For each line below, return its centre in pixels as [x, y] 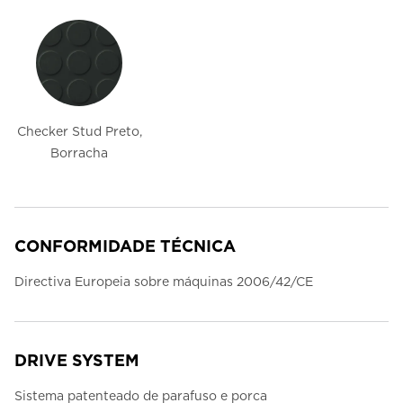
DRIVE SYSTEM [77, 361]
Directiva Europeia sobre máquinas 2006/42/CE [164, 282]
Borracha [79, 153]
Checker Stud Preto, [79, 132]
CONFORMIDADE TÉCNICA [125, 246]
